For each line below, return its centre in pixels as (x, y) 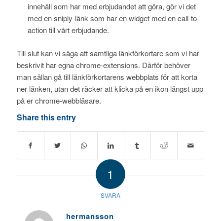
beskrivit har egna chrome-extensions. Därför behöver (103, 65)
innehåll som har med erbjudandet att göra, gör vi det (111, 6)
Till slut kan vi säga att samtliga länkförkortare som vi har (108, 53)
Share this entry (46, 117)
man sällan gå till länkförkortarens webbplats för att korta (107, 77)
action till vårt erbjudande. (68, 30)
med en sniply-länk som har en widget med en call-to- (113, 18)
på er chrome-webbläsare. (59, 101)
